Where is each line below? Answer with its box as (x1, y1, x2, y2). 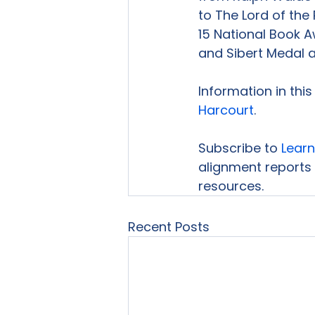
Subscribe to (198, 139, 281, 157)
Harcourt (198, 101, 254, 119)
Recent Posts (128, 218, 210, 236)
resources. (198, 177, 264, 195)
